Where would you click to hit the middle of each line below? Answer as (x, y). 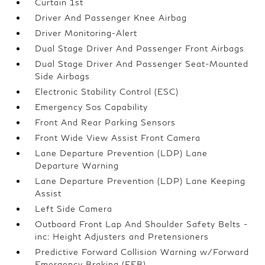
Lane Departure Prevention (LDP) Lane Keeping (140, 181)
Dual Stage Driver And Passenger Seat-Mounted (142, 64)
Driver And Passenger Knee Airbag (111, 17)
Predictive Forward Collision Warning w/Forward (142, 252)
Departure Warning (77, 165)
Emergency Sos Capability (92, 107)
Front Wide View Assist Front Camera (118, 138)
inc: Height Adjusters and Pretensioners (122, 236)
